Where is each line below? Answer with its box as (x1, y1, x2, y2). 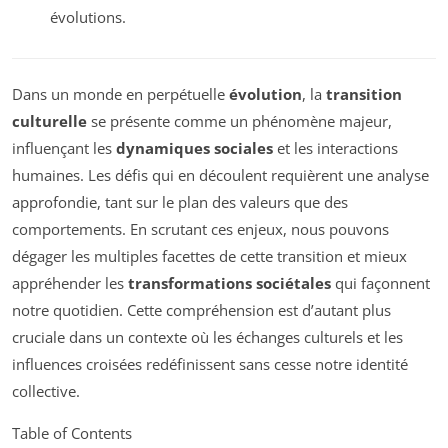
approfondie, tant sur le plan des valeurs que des (12, 192, 348, 213)
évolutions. (49, 6, 126, 27)
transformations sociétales (128, 273, 331, 294)
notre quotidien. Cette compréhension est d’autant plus (12, 300, 391, 321)
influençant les (12, 138, 116, 159)
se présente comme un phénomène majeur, (87, 111, 392, 132)
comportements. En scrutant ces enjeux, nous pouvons (12, 219, 389, 240)
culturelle (12, 111, 87, 132)
